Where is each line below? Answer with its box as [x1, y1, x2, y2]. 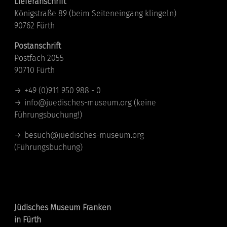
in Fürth [14, 214, 42, 224]
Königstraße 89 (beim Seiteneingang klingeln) [14, 9, 177, 19]
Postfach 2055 [14, 53, 64, 63]
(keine [132, 98, 157, 108]
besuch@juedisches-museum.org [24, 130, 144, 140]
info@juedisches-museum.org [24, 98, 132, 108]
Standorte [14, 179, 70, 194]
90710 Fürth [14, 65, 55, 75]
